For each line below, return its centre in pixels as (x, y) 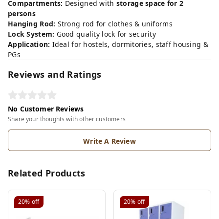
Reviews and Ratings (55, 74)
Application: (29, 44)
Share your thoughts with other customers (67, 119)
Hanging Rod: (32, 23)
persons (22, 13)
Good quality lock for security (105, 34)
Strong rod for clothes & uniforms (114, 23)
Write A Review (109, 141)
